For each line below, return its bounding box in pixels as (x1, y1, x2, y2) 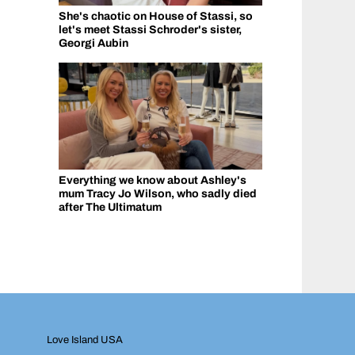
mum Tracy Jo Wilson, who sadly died (58, 187, 257, 200)
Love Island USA (47, 334, 123, 345)
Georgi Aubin (58, 36, 128, 49)
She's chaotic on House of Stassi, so (58, 10, 253, 22)
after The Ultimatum (58, 200, 162, 213)
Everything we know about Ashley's (58, 174, 246, 186)
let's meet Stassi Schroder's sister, (58, 23, 242, 36)
